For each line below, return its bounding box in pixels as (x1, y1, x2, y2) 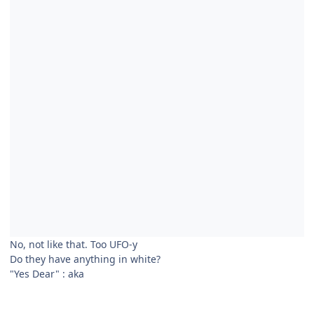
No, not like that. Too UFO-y (10, 237, 137, 251)
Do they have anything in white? (10, 252, 161, 266)
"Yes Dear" (10, 266, 62, 280)
